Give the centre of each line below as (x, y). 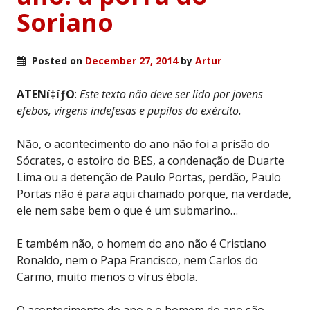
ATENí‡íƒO (46, 94)
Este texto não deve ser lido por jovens (171, 94)
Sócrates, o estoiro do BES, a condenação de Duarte (151, 160)
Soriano (65, 22)
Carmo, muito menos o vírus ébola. (107, 276)
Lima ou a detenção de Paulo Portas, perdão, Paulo (149, 177)
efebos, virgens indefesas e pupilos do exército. (129, 110)
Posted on (57, 60)
